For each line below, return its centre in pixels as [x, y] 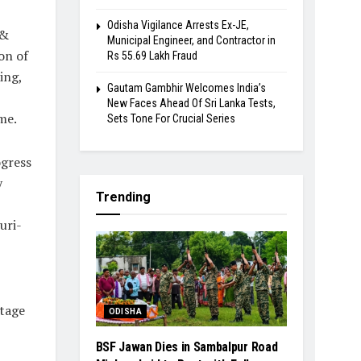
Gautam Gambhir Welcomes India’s [186, 87]
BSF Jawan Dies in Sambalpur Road [187, 347]
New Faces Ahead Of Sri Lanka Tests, [191, 103]
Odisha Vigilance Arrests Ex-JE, [178, 25]
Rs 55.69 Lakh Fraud [152, 55]
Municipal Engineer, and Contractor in [191, 40]
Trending [123, 197]
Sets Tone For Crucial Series [171, 118]
